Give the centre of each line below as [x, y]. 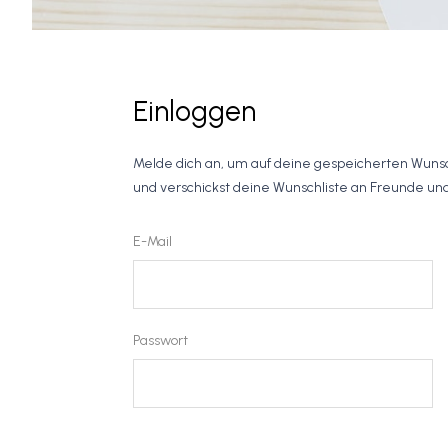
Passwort [161, 340]
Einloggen [195, 111]
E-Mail [153, 241]
